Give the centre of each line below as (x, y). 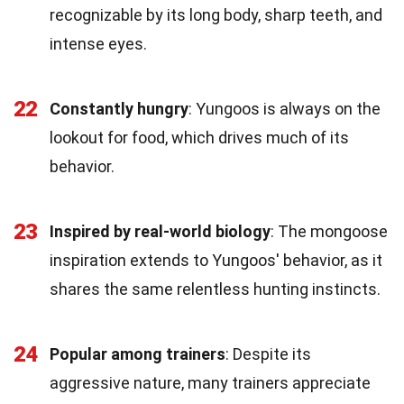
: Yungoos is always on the (285, 108)
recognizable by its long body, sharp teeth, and (216, 14)
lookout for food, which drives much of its (199, 137)
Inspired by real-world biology (160, 231)
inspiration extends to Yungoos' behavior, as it (216, 260)
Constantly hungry (119, 108)
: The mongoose (329, 231)
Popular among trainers (138, 353)
